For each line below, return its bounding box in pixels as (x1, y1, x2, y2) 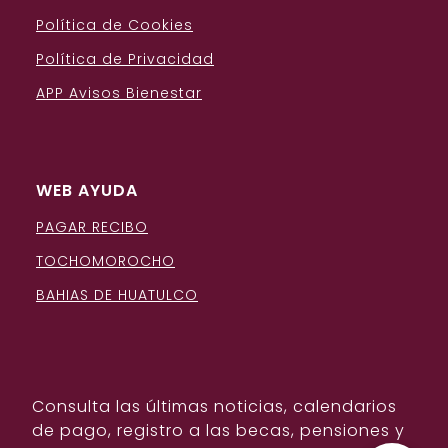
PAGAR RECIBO (36, 217, 148, 238)
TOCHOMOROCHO (36, 251, 175, 272)
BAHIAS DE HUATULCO (36, 285, 198, 306)
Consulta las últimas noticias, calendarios (32, 395, 397, 419)
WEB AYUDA (36, 179, 138, 203)
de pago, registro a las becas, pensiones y (32, 419, 405, 443)
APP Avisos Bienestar (36, 83, 202, 104)
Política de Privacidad (36, 49, 214, 70)
